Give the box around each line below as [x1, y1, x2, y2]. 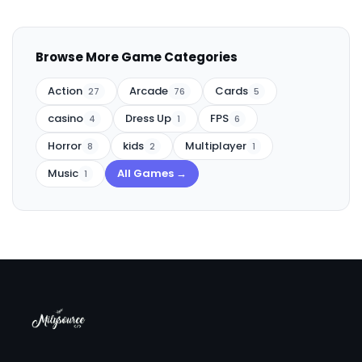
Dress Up [125, 111, 171, 127]
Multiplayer [185, 138, 246, 154]
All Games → [117, 166, 187, 182]
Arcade [129, 83, 168, 99]
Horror [48, 138, 82, 154]
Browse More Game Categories [36, 48, 238, 66]
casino [48, 111, 83, 127]
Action [48, 83, 82, 99]
